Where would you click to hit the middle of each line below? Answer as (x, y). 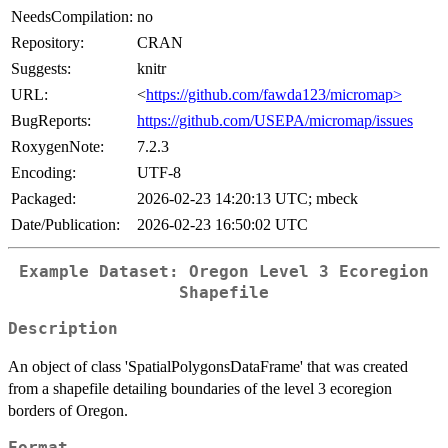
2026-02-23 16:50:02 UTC (222, 224)
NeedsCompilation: (72, 16)
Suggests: (41, 68)
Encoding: (43, 172)
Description (63, 329)
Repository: (47, 42)
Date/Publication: (65, 224)
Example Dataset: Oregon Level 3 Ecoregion (224, 271)
